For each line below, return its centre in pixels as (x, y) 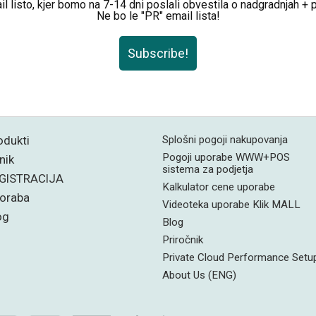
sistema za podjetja (207, 169)
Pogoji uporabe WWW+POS (226, 157)
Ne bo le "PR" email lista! (158, 16)
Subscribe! (158, 53)
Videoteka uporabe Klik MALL (231, 204)
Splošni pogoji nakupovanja (225, 139)
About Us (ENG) (199, 275)
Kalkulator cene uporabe (218, 187)
